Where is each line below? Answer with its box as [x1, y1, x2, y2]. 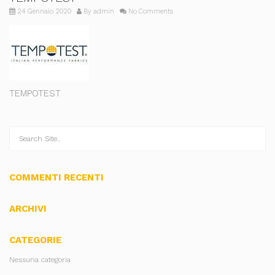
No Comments [126, 7, 173, 15]
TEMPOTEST [9, 88, 61, 99]
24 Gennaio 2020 [15, 7, 71, 15]
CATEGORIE [9, 234, 61, 246]
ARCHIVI [9, 203, 47, 214]
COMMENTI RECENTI [9, 172, 104, 183]
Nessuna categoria [9, 255, 71, 264]
